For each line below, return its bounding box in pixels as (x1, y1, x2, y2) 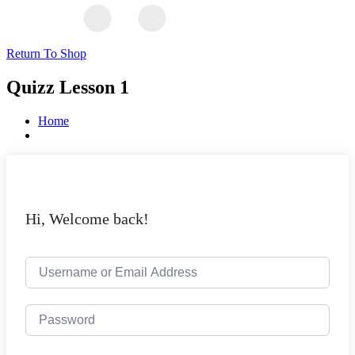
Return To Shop (6, 47, 86, 61)
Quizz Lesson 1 (6, 77, 129, 98)
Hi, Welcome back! (25, 209, 149, 227)
